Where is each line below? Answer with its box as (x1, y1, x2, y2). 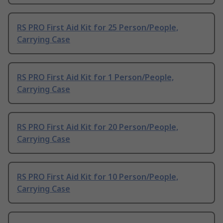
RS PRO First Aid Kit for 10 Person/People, (17, 171, 178, 183)
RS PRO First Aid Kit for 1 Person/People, (17, 72, 174, 83)
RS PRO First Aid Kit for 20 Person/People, (17, 121, 178, 133)
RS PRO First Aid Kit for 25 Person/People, (17, 22, 178, 33)
